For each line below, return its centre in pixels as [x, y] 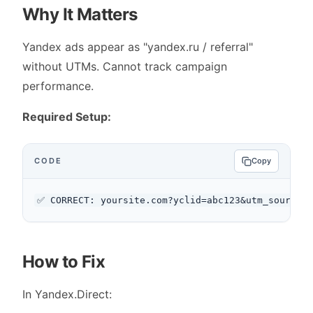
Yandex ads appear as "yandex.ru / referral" [138, 47]
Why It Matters [80, 14]
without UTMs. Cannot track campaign [125, 66]
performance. [58, 86]
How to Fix [64, 262]
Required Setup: [67, 117]
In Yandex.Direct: [67, 294]
